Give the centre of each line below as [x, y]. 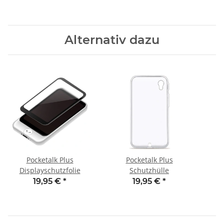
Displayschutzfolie [50, 170]
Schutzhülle [149, 170]
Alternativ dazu [112, 40]
